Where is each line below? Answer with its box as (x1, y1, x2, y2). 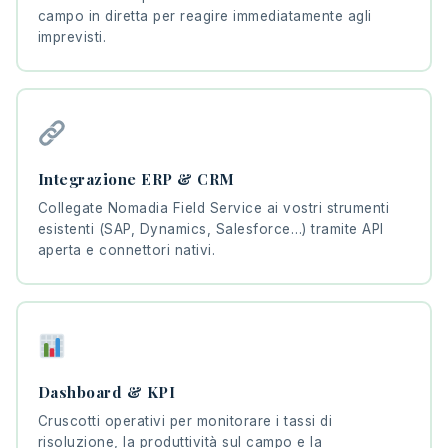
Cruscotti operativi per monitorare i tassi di (37, 413, 332, 430)
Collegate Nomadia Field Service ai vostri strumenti (37, 200, 389, 217)
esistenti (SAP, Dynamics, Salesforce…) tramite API (37, 221, 384, 238)
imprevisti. (37, 29, 106, 46)
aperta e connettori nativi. (37, 242, 215, 259)
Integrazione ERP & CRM (37, 169, 235, 190)
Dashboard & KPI (37, 382, 175, 403)
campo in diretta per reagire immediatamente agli (37, 8, 372, 25)
